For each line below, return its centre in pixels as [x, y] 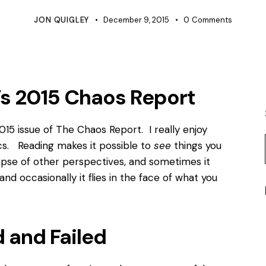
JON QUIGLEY [62, 20]
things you [196, 145]
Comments [212, 20]
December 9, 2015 [137, 20]
